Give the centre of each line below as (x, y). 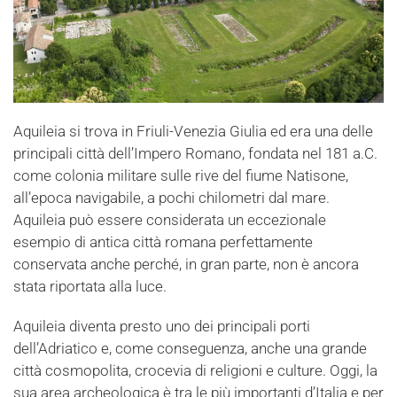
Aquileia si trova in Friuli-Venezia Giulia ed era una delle (193, 131)
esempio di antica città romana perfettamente (163, 241)
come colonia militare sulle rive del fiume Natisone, (181, 175)
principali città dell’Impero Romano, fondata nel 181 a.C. (195, 153)
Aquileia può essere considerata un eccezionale (170, 219)
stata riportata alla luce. (90, 286)
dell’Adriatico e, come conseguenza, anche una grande (190, 348)
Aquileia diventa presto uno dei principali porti (162, 326)
